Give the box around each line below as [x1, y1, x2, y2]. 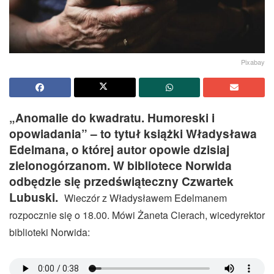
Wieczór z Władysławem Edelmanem [64, 190, 227, 205]
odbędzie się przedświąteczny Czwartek [9, 172, 234, 190]
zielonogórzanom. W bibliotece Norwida [9, 156, 232, 174]
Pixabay [241, 56, 265, 67]
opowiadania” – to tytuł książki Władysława [9, 124, 257, 142]
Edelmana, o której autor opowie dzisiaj [9, 140, 229, 158]
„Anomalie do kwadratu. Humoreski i [9, 108, 215, 126]
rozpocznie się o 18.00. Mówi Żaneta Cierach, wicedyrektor [9, 207, 265, 222]
